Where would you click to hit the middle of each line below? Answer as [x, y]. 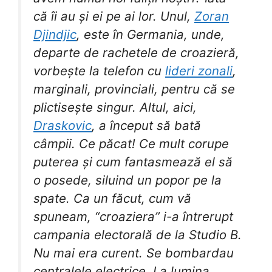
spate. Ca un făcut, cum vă [112, 199]
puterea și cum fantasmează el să [133, 162]
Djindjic [55, 35]
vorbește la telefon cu [99, 71]
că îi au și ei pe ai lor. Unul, [114, 16]
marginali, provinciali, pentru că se [134, 89]
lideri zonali [199, 71]
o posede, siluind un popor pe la [127, 180]
